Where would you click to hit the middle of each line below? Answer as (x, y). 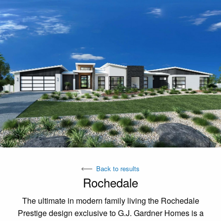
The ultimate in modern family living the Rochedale (110, 200)
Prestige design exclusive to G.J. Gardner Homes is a (110, 213)
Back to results (118, 168)
